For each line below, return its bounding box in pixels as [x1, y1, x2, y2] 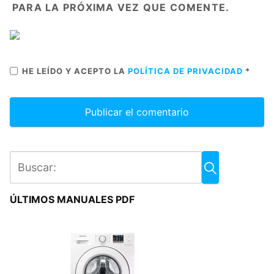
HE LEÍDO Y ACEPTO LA [22, 65, 128, 76]
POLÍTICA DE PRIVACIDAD [128, 65, 245, 76]
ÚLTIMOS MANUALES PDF [10, 193, 135, 206]
